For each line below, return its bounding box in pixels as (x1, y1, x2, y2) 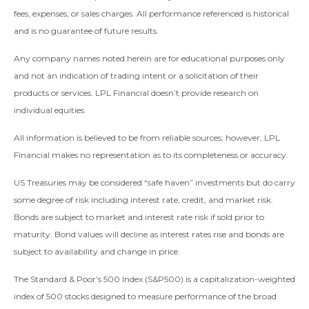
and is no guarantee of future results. (14, 26, 159, 37)
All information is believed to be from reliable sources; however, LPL (14, 132, 280, 143)
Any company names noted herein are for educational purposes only (14, 53, 285, 64)
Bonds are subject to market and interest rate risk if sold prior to (14, 212, 264, 223)
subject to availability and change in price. (14, 246, 180, 257)
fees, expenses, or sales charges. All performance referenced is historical (14, 8, 289, 19)
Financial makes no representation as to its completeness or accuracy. (14, 150, 288, 161)
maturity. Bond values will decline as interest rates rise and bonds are (14, 229, 284, 240)
